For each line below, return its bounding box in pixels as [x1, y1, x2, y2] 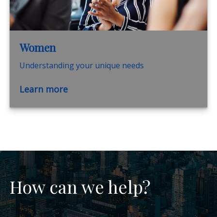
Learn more [19, 83, 68, 95]
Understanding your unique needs [19, 60, 144, 71]
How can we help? [10, 174, 151, 198]
